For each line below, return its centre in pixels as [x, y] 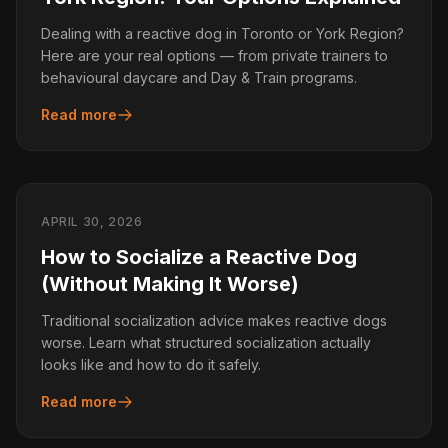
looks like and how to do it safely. [151, 364]
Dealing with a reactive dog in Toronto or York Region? [222, 33]
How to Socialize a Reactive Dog [199, 257]
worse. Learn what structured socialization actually [206, 342]
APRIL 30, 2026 [92, 221]
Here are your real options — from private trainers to [214, 55]
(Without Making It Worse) [170, 284]
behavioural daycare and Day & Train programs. [199, 77]
